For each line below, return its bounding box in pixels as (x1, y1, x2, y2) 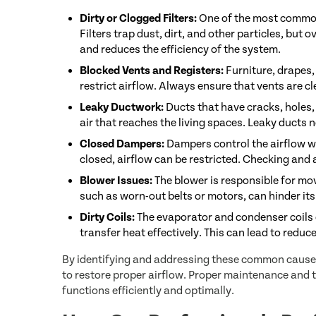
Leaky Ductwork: (80, 101, 164, 114)
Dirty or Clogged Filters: (80, 12, 197, 25)
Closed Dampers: (80, 138, 164, 150)
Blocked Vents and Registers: (80, 64, 224, 77)
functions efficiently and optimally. (62, 284, 234, 297)
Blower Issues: (80, 174, 152, 187)
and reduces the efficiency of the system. (80, 43, 281, 56)
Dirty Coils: (80, 211, 135, 224)
